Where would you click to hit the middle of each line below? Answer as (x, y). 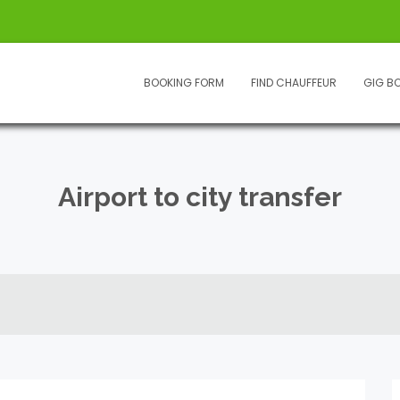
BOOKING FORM (184, 83)
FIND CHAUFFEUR (294, 83)
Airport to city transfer (200, 197)
